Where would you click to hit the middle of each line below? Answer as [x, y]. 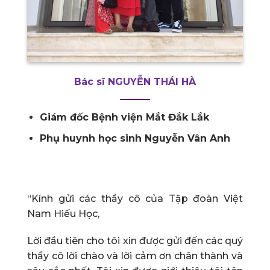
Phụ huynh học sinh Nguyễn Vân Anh [135, 138]
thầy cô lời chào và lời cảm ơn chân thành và [135, 256]
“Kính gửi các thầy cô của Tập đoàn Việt [135, 198]
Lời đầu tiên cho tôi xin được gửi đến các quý [135, 241]
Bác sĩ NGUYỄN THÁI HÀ [135, 82]
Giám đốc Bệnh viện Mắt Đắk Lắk [124, 118]
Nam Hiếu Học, [64, 213]
